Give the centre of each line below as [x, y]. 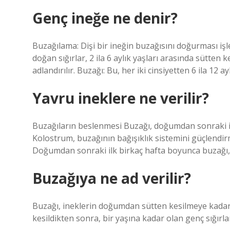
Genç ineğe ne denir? [105, 18]
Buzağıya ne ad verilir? [112, 178]
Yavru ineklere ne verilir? [121, 98]
